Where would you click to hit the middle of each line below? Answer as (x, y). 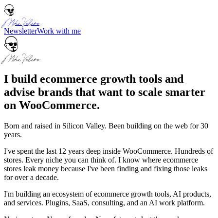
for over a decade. (31, 177)
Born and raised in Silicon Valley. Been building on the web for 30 (106, 126)
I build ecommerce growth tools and (94, 79)
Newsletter (20, 31)
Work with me (59, 31)
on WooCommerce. (52, 105)
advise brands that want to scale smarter (105, 92)
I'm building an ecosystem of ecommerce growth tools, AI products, (108, 194)
